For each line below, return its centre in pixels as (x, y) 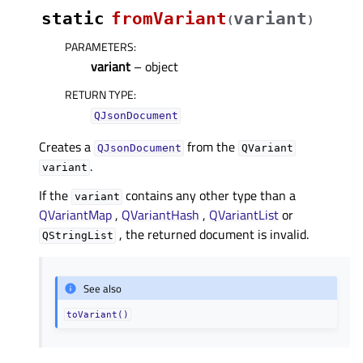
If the (55, 196)
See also (103, 288)
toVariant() (98, 315)
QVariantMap (75, 215)
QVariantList (244, 215)
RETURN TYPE (99, 95)
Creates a (66, 147)
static (73, 19)
